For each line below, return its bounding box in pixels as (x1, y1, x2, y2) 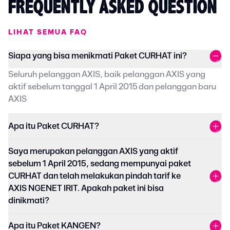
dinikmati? (8, 197, 49, 205)
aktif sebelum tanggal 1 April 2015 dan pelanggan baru (8, 83, 216, 91)
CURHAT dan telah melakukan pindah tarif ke (8, 172, 181, 181)
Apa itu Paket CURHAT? (8, 122, 99, 131)
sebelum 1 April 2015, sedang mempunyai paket (8, 160, 191, 168)
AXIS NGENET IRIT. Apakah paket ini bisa (8, 184, 164, 193)
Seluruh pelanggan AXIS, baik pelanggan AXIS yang (8, 70, 205, 79)
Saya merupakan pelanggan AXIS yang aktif (8, 147, 178, 156)
